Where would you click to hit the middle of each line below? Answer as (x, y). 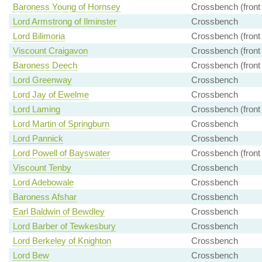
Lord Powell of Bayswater (61, 153)
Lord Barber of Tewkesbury (64, 226)
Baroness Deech (45, 65)
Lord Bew (31, 256)
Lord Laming (36, 109)
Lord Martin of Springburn (61, 124)
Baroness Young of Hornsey (66, 7)
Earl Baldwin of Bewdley (58, 212)
